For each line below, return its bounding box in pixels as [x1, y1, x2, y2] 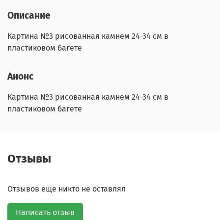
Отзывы [7, 152, 51, 166]
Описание [7, 9, 51, 21]
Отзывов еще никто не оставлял [7, 184, 126, 194]
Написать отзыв [16, 208, 75, 218]
